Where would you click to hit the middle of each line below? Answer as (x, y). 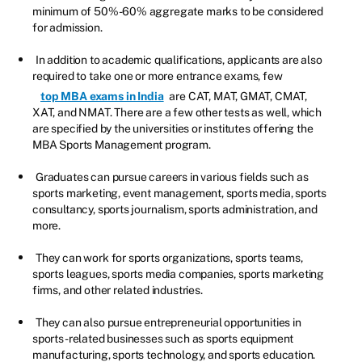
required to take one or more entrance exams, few (158, 76)
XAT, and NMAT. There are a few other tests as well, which (177, 112)
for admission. (67, 27)
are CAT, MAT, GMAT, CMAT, (237, 96)
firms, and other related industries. (118, 290)
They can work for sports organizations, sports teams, (169, 257)
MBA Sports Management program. (122, 144)
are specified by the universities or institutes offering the (173, 128)
